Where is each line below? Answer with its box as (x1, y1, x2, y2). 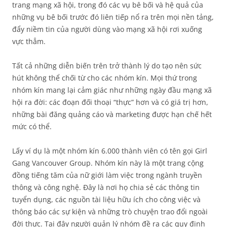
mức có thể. (12, 122, 52, 131)
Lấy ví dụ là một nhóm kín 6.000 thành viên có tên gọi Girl (12, 146, 207, 156)
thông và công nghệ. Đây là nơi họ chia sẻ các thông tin (12, 182, 200, 192)
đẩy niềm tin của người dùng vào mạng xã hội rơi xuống (12, 24, 202, 34)
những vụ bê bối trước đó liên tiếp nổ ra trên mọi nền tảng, (12, 12, 214, 22)
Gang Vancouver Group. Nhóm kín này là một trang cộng (12, 158, 204, 168)
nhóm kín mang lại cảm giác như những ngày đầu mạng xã (12, 85, 212, 95)
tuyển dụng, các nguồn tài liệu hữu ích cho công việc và (12, 195, 201, 204)
